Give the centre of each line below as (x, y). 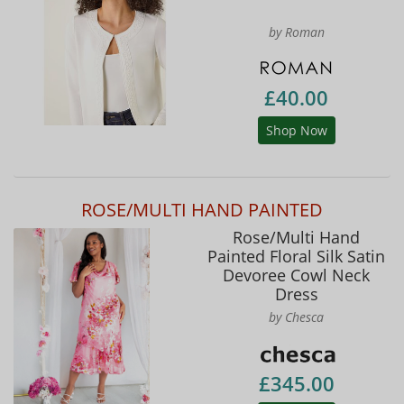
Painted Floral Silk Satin (296, 257)
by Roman (296, 32)
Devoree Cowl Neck (296, 275)
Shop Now (296, 131)
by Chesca (296, 317)
